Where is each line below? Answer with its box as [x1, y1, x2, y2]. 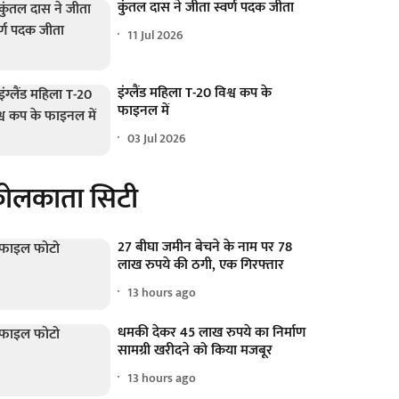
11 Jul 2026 [127, 24, 184, 45]
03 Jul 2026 [127, 127, 187, 149]
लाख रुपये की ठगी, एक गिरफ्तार [118, 253, 285, 278]
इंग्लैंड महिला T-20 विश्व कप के [118, 81, 273, 106]
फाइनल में [118, 99, 170, 124]
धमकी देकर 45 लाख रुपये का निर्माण [118, 321, 306, 346]
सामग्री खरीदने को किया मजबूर [118, 338, 273, 363]
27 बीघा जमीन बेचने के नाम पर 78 [118, 235, 293, 260]
